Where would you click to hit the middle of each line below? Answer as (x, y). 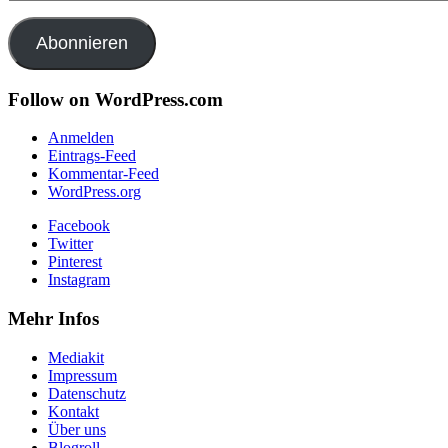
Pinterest (75, 262)
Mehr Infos (53, 319)
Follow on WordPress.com (115, 99)
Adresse (32, 23)
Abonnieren (81, 42)
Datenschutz (87, 393)
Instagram (79, 280)
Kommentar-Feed (103, 174)
